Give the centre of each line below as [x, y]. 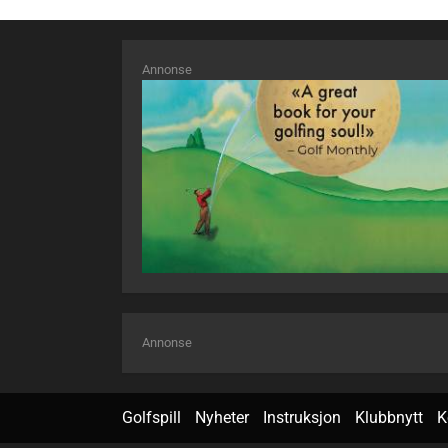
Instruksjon [302, 418]
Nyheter [222, 418]
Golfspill [151, 418]
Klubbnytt [389, 418]
